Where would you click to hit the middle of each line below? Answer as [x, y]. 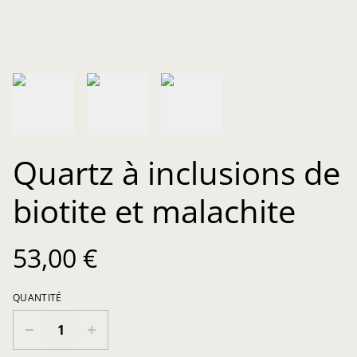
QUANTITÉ [37, 298]
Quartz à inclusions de [177, 173]
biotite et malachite [154, 211]
